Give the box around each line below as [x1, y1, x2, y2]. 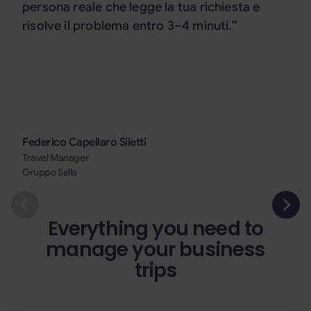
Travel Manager [22, 151, 90, 164]
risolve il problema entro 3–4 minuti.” [22, 17, 237, 33]
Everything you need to [47, 215, 264, 242]
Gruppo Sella [22, 165, 77, 178]
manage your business [46, 235, 265, 263]
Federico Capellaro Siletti [22, 135, 146, 149]
